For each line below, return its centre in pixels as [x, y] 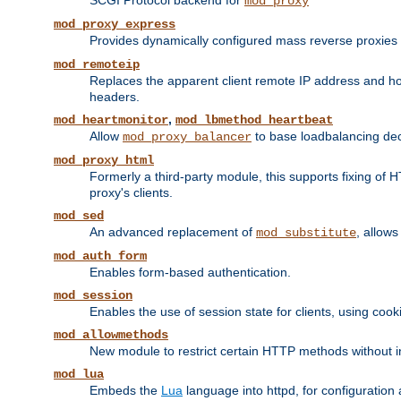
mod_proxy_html [104, 161]
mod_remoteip [97, 65]
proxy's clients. [131, 193]
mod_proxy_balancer [187, 137]
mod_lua [79, 375]
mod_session [93, 296]
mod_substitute [306, 233]
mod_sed [79, 216]
